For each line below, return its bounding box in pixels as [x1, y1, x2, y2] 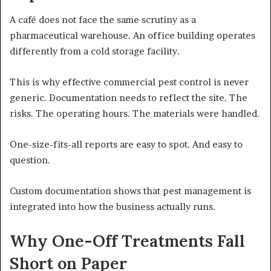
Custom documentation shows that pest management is [10, 184, 251, 197]
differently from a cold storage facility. [10, 45, 180, 57]
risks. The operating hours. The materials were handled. [10, 107, 260, 119]
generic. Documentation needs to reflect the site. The [10, 91, 247, 103]
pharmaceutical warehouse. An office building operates [10, 29, 255, 41]
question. [10, 154, 50, 166]
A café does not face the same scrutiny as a [10, 13, 196, 25]
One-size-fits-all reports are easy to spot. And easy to [10, 138, 243, 150]
